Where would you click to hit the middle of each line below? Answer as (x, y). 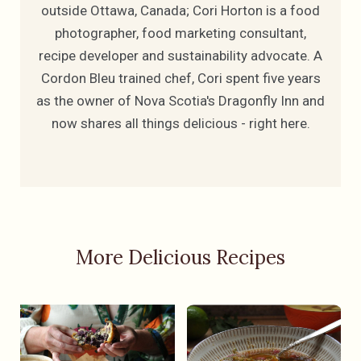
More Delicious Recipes (180, 258)
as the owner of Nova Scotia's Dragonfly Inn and (180, 101)
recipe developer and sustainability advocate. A (180, 56)
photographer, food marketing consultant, (180, 33)
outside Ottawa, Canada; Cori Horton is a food (180, 11)
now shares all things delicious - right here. (180, 124)
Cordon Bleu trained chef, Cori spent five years (180, 79)
